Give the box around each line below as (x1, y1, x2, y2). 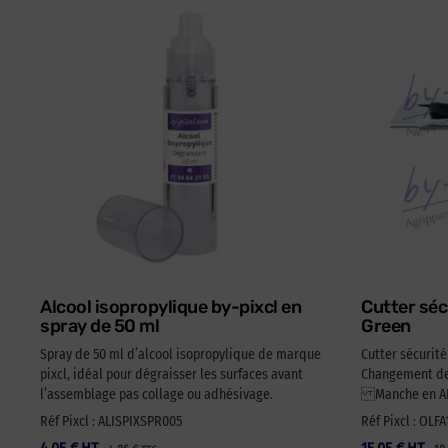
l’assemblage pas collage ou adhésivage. (40, 386, 273, 404)
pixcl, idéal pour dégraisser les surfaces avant (40, 366, 303, 384)
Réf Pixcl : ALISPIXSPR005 (40, 413, 182, 431)
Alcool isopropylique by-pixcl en (40, 296, 301, 319)
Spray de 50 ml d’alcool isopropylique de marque (40, 346, 321, 364)
